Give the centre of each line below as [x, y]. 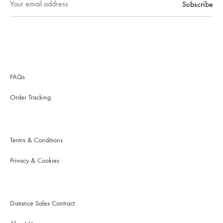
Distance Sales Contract [42, 203]
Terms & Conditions [36, 140]
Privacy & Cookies [35, 160]
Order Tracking [30, 97]
